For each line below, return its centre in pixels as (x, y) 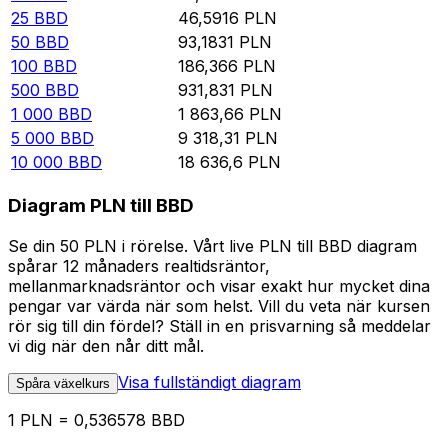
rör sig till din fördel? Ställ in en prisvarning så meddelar (219, 325)
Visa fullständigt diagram (209, 381)
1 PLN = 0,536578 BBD (96, 419)
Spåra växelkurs (63, 383)
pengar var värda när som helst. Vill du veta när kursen (219, 305)
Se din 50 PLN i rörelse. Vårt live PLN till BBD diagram (212, 245)
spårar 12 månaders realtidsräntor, (139, 265)
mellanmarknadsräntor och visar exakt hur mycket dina (219, 285)
